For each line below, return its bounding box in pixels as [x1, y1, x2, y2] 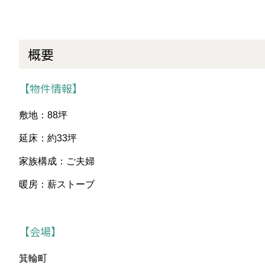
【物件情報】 [19, 80, 83, 96]
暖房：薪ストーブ [19, 179, 95, 190]
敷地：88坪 [19, 110, 67, 121]
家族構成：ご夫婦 [19, 156, 95, 167]
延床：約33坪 [19, 133, 77, 144]
